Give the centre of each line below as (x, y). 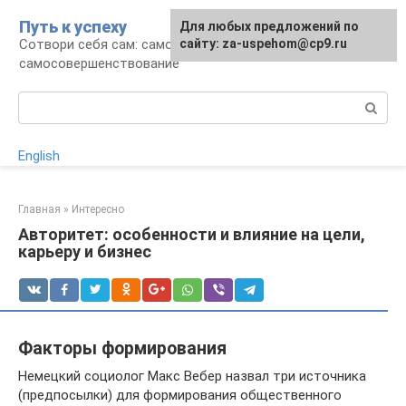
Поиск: (39, 101)
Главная (39, 209)
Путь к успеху (73, 27)
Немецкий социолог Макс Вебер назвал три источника (192, 376)
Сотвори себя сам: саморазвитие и (131, 44)
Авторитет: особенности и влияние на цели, (192, 234)
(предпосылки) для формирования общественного (180, 395)
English (39, 156)
